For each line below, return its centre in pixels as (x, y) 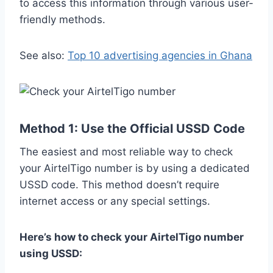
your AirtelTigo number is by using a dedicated (135, 168)
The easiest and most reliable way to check (126, 152)
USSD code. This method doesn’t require (119, 185)
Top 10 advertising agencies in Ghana (160, 56)
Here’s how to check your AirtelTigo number (132, 237)
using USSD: (51, 254)
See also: (44, 56)
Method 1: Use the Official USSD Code (132, 129)
